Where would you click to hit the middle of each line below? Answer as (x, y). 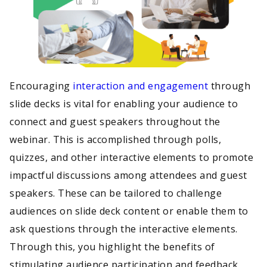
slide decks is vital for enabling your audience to (124, 103)
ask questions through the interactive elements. (124, 229)
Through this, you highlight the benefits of (112, 246)
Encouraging (41, 86)
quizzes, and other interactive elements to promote (131, 157)
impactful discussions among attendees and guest (128, 175)
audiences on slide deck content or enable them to (129, 211)
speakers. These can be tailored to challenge (116, 193)
